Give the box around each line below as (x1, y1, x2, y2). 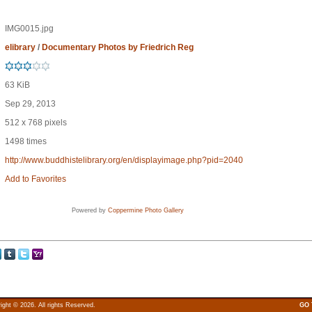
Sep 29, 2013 (5, 99, 56, 109)
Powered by (72, 207, 108, 214)
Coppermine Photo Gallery (108, 207, 184, 214)
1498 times (5, 136, 47, 146)
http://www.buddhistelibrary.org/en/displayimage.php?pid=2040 (5, 155, 243, 165)
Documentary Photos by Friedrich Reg (42, 42, 194, 52)
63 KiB (5, 80, 30, 90)
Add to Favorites (5, 174, 66, 184)
